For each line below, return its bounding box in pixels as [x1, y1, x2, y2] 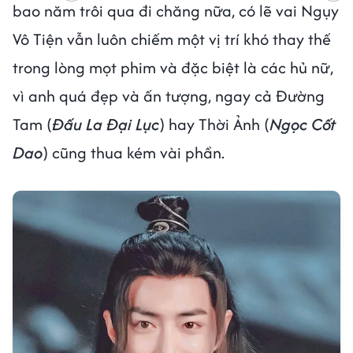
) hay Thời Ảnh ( [159, 112, 269, 136]
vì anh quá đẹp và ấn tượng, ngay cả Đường [13, 84, 325, 107]
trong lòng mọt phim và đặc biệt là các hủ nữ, [13, 55, 333, 79]
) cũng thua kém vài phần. [43, 140, 225, 164]
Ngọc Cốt [269, 112, 336, 136]
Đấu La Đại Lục [52, 112, 159, 136]
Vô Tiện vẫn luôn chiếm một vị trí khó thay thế [13, 27, 331, 50]
